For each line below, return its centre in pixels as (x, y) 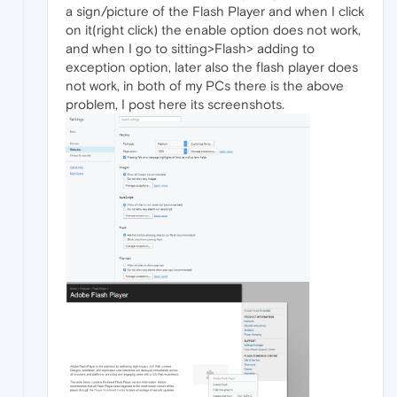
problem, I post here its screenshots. (175, 104)
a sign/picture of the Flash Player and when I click (215, 11)
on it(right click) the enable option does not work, (213, 29)
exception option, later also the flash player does (212, 66)
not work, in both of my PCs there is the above (205, 85)
